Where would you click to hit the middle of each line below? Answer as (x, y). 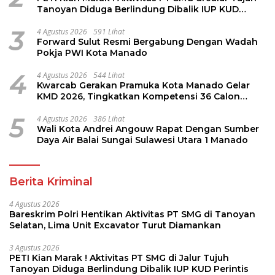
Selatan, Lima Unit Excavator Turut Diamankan (115, 225)
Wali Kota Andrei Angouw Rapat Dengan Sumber (148, 129)
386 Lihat (109, 118)
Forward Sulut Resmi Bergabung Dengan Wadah (147, 41)
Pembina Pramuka (78, 107)
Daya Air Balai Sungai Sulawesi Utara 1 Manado (142, 140)
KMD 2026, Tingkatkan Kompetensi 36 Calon (138, 96)
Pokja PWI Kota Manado (92, 52)
